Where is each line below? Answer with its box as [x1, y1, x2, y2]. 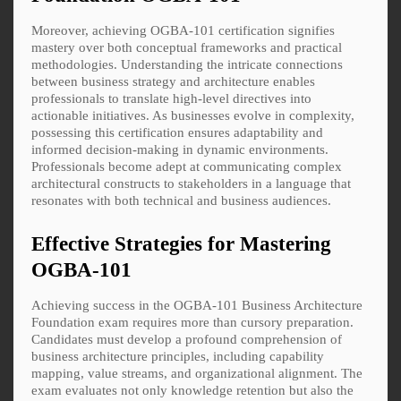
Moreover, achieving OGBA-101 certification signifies [31, 22, 335, 38]
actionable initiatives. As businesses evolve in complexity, [31, 107, 354, 123]
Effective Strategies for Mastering [31, 232, 331, 255]
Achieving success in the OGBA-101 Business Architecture [31, 297, 363, 312]
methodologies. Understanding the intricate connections [31, 56, 343, 72]
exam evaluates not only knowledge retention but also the [31, 382, 354, 397]
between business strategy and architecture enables [31, 73, 315, 89]
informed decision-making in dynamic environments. [31, 141, 328, 157]
